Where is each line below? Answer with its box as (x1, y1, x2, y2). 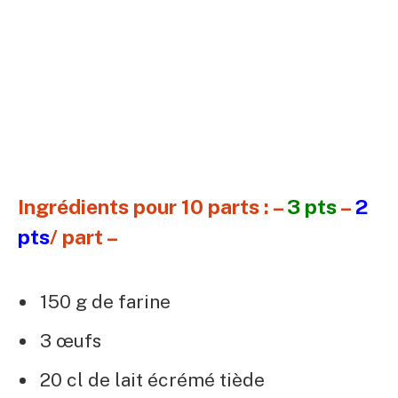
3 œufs (40, 329, 101, 352)
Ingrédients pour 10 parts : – (18, 194, 287, 219)
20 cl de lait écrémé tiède (40, 369, 265, 392)
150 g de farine (40, 290, 171, 313)
